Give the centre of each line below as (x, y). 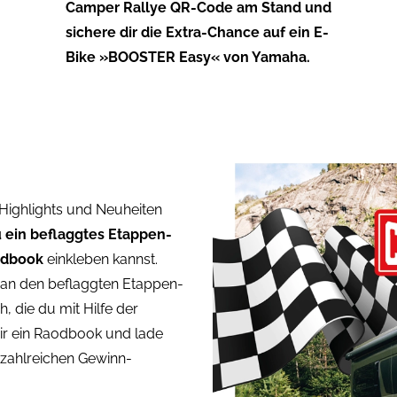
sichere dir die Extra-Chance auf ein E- (197, 32)
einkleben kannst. (102, 259)
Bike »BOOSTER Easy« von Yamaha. (187, 57)
